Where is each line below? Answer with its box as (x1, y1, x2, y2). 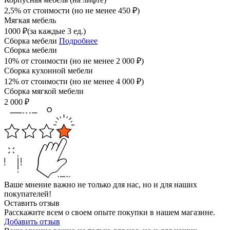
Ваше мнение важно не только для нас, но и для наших (4, 180, 197, 189)
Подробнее (59, 36, 98, 46)
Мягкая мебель (4, 16, 56, 25)
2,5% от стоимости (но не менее (4, 6, 118, 15)
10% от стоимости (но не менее (4, 56, 116, 66)
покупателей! (4, 189, 51, 199)
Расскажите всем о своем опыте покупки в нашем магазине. (4, 208, 215, 217)
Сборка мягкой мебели (4, 87, 84, 96)
